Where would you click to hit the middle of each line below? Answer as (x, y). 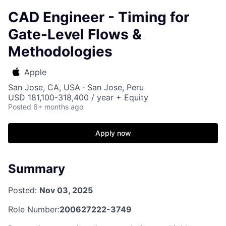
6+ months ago (58, 107)
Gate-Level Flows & (75, 34)
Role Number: (34, 209)
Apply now (113, 133)
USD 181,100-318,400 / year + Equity (78, 97)
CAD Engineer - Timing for (99, 17)
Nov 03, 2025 (66, 190)
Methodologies (60, 51)
